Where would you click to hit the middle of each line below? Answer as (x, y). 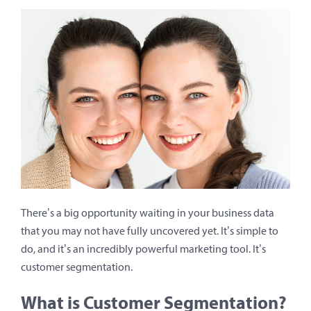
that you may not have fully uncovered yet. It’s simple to (150, 231)
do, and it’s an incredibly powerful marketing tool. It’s (143, 249)
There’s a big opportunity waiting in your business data (148, 213)
